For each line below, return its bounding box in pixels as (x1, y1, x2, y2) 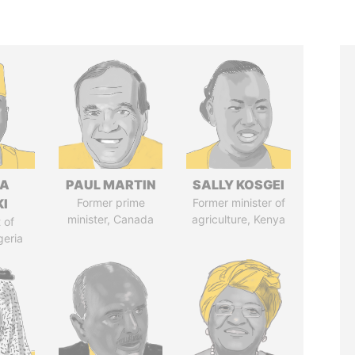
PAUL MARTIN (65, 177, 156, 193)
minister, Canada (67, 212, 155, 226)
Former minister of (192, 196, 285, 209)
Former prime (76, 196, 145, 209)
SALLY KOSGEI (193, 177, 285, 193)
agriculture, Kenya (192, 212, 286, 226)
